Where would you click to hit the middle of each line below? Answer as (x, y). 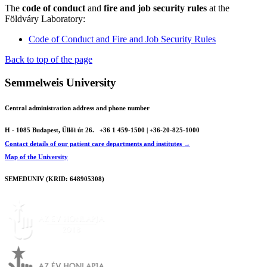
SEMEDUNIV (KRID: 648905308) (55, 179)
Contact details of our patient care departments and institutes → (97, 143)
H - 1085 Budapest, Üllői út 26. (50, 130)
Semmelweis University (60, 82)
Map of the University (36, 157)
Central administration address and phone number (77, 108)
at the (218, 8)
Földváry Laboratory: (46, 19)
